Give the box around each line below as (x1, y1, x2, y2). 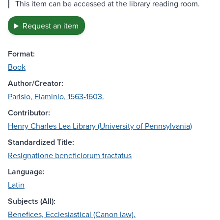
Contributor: (8, 107, 50, 119)
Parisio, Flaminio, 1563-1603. (8, 91, 104, 102)
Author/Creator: (8, 78, 63, 89)
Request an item (22, 20, 79, 31)
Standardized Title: (8, 137, 74, 148)
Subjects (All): (8, 195, 55, 207)
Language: (8, 166, 45, 178)
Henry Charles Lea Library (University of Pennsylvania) (8, 120, 192, 132)
